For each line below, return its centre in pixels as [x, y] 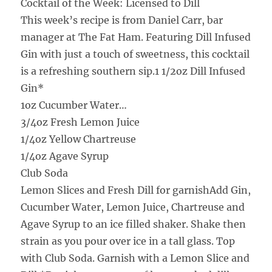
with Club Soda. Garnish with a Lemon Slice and [135, 258]
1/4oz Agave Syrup [65, 156]
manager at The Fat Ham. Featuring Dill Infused [136, 37]
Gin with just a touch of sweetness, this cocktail [135, 54]
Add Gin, [230, 190]
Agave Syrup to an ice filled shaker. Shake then [134, 224]
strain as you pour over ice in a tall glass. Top [128, 241]
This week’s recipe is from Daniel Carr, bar [122, 20]
